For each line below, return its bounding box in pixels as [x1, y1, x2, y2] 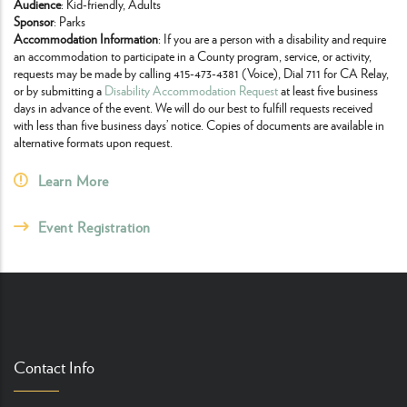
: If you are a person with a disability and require [158, 29, 386, 47]
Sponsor [14, 12, 54, 30]
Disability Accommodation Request [104, 81, 278, 99]
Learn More [37, 169, 109, 191]
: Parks [54, 12, 85, 30]
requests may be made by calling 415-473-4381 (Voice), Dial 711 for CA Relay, [14, 64, 389, 82]
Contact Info [14, 355, 94, 379]
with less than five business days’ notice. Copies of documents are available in [14, 115, 384, 134]
